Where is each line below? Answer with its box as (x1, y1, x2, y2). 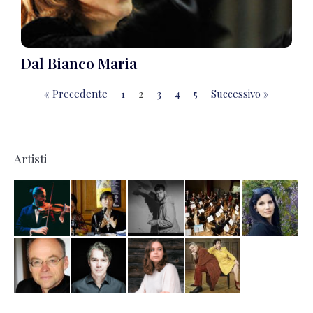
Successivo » (211, 87, 269, 101)
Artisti (14, 151, 47, 167)
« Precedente (44, 87, 108, 101)
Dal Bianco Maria (21, 53, 137, 73)
